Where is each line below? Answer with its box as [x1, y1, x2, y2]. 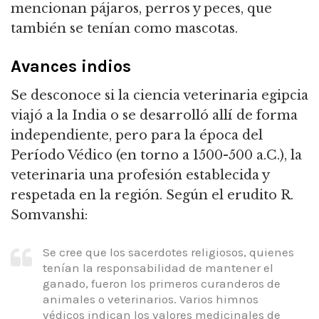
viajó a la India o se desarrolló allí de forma [11, 107, 298, 123]
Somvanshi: [11, 206, 88, 223]
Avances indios [11, 56, 131, 77]
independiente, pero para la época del [11, 127, 263, 143]
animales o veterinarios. [43, 292, 177, 307]
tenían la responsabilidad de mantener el [43, 261, 273, 276]
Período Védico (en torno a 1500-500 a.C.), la [11, 147, 302, 163]
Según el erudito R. [162, 187, 293, 203]
